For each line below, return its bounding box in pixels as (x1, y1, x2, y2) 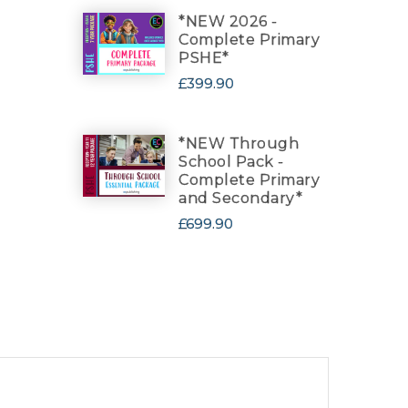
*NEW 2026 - (178, 13, 278, 30)
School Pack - (178, 153, 284, 170)
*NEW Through (178, 135, 299, 152)
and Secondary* (178, 189, 302, 207)
